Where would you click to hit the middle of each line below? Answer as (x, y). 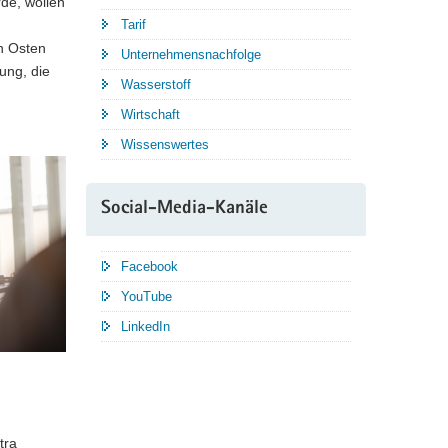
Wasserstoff (156, 85)
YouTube (146, 297)
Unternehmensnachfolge (191, 55)
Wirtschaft (150, 115)
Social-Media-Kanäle (184, 210)
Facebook (149, 267)
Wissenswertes (165, 145)
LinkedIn (145, 327)
